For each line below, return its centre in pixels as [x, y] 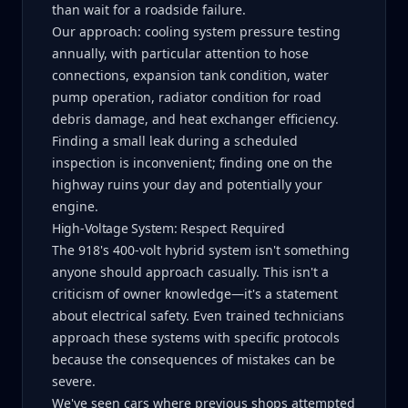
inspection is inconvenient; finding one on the [192, 163]
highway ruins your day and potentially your [187, 184]
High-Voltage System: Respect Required [168, 228]
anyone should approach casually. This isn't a [190, 272]
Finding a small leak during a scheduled [175, 141]
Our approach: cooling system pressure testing [196, 31]
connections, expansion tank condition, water [190, 75]
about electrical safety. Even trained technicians [198, 316]
